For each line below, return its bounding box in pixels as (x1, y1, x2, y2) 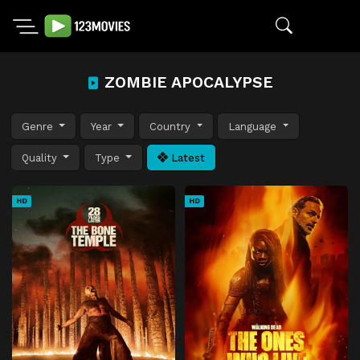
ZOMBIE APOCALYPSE (100, 73, 273, 92)
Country (149, 120, 194, 133)
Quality (22, 151, 60, 164)
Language (228, 120, 280, 133)
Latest (168, 151, 206, 164)
